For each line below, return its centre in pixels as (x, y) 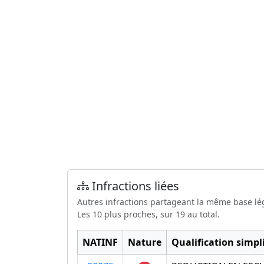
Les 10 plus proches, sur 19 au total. (148, 214)
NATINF (100, 242)
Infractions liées (134, 186)
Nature (145, 242)
